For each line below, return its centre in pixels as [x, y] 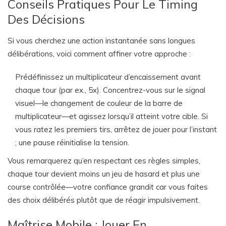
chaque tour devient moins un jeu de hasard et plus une [104, 174]
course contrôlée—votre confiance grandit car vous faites [108, 187]
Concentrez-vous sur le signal [154, 90]
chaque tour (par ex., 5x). [59, 90]
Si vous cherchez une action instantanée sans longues [101, 41]
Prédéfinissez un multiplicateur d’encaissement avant [108, 77]
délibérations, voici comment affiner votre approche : [99, 54]
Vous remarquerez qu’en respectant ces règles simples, [104, 161]
